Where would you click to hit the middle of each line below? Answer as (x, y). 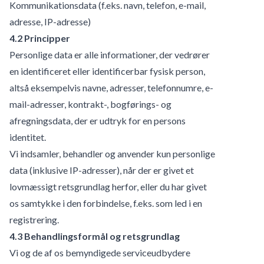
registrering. (34, 219)
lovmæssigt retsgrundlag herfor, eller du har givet (108, 186)
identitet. (28, 137)
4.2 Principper (40, 38)
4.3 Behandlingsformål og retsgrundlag (95, 236)
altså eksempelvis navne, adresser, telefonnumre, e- (111, 87)
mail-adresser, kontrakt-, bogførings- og (90, 104)
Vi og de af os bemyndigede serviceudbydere (100, 252)
